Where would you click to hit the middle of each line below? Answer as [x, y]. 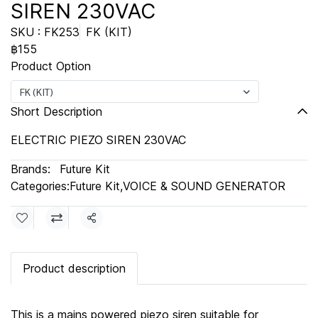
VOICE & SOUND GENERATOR [204, 186]
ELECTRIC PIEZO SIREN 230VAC [98, 139]
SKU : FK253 [45, 32]
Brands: [31, 169]
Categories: [40, 186]
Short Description [56, 111]
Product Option [51, 66]
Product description [74, 268]
